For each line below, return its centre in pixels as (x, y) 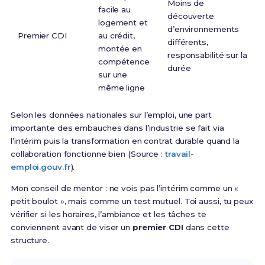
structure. (30, 240)
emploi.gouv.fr (41, 167)
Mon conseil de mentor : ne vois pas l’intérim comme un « (125, 188)
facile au (114, 10)
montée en (120, 49)
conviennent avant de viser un (71, 227)
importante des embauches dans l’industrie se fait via (117, 128)
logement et (123, 23)
